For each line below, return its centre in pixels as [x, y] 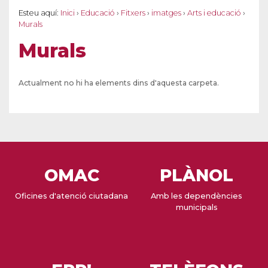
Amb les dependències [197, 196]
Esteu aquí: [39, 13]
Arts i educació [214, 13]
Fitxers [133, 13]
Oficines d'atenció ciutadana [71, 196]
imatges [166, 13]
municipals [197, 208]
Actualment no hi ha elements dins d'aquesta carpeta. [119, 83]
